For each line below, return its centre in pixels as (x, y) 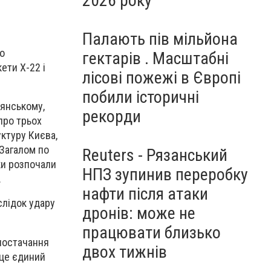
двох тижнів (125, 252)
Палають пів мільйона (160, 39)
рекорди (112, 116)
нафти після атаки (145, 194)
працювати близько (152, 233)
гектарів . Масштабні (155, 58)
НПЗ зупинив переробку (165, 175)
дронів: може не (139, 213)
